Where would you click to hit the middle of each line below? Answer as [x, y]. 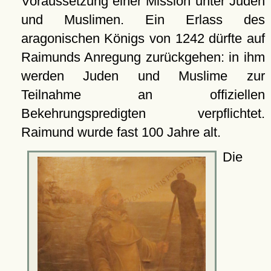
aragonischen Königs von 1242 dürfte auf [143, 38]
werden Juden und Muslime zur [143, 76]
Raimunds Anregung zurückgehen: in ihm [143, 57]
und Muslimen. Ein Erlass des [143, 19]
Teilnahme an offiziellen [143, 94]
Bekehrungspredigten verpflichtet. [143, 113]
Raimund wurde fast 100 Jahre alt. [121, 132]
